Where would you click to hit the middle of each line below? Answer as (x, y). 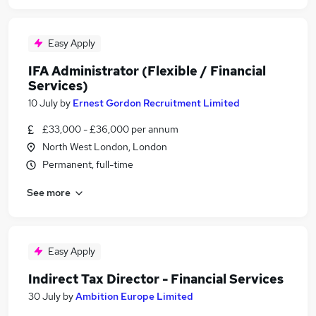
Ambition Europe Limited (134, 296)
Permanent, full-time (88, 164)
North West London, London (105, 147)
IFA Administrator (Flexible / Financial (147, 71)
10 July (43, 103)
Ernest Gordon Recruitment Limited (156, 103)
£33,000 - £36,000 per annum (110, 129)
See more (49, 192)
